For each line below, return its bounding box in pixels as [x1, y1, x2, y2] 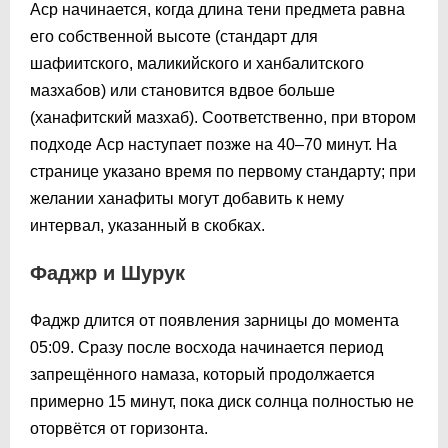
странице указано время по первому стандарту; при [30, 162, 416, 180]
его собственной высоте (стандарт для [30, 27, 318, 45]
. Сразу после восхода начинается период [70, 338, 383, 356]
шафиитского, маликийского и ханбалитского [30, 54, 364, 72]
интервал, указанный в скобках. [30, 216, 265, 234]
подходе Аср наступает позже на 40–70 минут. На [30, 135, 397, 153]
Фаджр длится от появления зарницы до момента [30, 311, 399, 329]
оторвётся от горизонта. [30, 419, 208, 437]
